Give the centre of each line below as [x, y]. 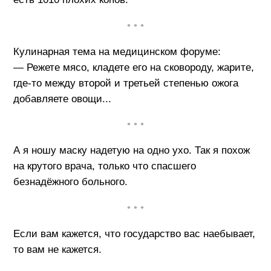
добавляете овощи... [62, 99]
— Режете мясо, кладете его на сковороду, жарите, [133, 67]
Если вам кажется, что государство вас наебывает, [134, 233]
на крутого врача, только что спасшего [104, 166]
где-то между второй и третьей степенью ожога [126, 83]
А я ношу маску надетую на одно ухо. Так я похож [131, 151]
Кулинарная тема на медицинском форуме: [117, 51]
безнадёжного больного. [70, 182]
